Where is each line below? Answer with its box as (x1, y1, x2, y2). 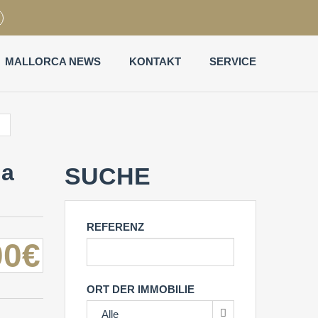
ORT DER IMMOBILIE (87, 283, 194, 295)
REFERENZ (87, 221, 144, 233)
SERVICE (209, 55, 256, 67)
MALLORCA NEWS (5, 55, 101, 67)
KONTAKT (129, 55, 181, 67)
